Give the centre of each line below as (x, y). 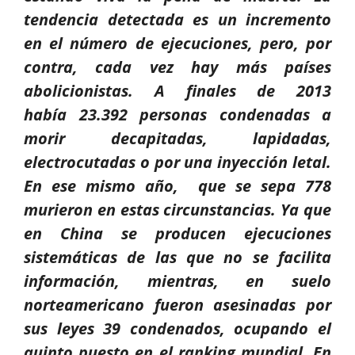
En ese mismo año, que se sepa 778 (177, 186)
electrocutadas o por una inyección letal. (177, 162)
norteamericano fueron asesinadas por (177, 305)
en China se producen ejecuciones (177, 234)
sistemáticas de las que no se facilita (177, 258)
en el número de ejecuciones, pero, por (177, 44)
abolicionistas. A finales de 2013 (177, 91)
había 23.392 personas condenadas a (177, 115)
